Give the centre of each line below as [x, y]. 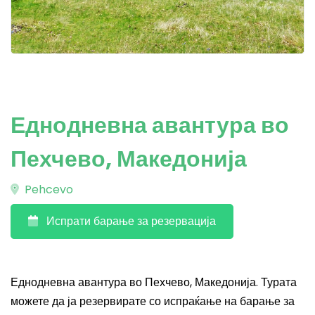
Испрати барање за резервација [131, 221]
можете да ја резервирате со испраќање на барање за [153, 301]
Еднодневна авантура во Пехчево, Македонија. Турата [154, 282]
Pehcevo [47, 189]
